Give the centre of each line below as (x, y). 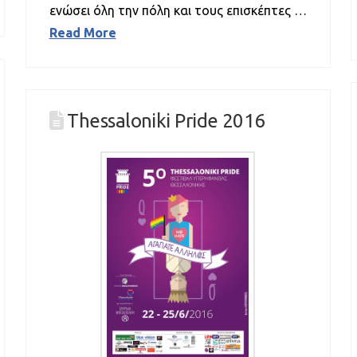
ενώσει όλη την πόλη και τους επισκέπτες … (178, 11)
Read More (82, 33)
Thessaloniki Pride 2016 (166, 121)
